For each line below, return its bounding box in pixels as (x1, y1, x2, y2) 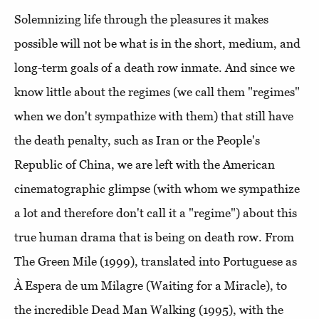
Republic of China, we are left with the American (14, 157, 275, 172)
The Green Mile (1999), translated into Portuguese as (14, 253, 297, 268)
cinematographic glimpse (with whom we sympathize (14, 181, 300, 196)
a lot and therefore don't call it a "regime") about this (14, 205, 297, 220)
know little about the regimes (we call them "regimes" (14, 84, 300, 99)
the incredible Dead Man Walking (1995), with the (14, 302, 283, 317)
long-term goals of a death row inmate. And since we (14, 60, 295, 75)
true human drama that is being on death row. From (14, 229, 294, 244)
